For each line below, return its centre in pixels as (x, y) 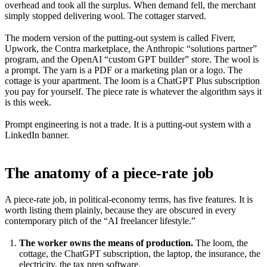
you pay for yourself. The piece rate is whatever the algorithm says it (133, 92)
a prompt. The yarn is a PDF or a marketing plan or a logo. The (124, 70)
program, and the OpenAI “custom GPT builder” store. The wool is (132, 60)
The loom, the (221, 243)
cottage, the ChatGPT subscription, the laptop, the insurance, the (140, 253)
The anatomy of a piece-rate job (109, 173)
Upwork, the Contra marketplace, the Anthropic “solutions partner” (131, 49)
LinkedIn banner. (37, 135)
